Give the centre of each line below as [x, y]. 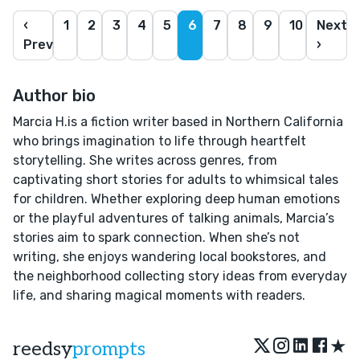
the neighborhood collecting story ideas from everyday [180, 276]
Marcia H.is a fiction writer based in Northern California [178, 121]
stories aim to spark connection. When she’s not [156, 237]
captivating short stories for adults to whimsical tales [176, 179]
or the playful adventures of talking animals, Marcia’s [174, 218]
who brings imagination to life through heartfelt [160, 141]
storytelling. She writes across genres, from [145, 160]
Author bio [54, 95]
